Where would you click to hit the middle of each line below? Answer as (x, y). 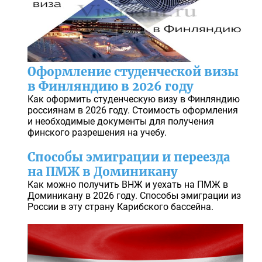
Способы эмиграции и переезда (128, 157)
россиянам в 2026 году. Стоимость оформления (132, 111)
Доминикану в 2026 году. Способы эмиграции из (134, 196)
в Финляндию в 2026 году (110, 87)
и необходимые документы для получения (120, 122)
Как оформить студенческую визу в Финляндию (133, 99)
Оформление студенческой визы (133, 72)
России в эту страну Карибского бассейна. (120, 207)
